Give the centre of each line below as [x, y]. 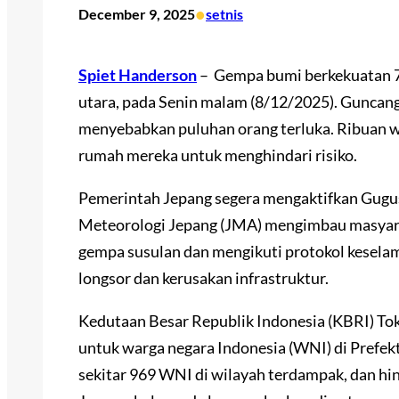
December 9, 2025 [137, 14]
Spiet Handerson [138, 75]
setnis [224, 14]
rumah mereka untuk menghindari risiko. [218, 155]
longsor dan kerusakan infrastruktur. [204, 278]
